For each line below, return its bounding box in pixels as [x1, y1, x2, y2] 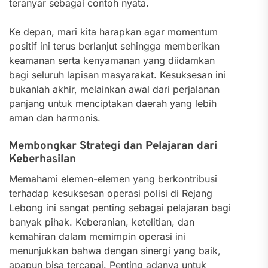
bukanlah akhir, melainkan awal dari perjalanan [9, 83, 220, 95]
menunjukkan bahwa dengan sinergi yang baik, [9, 245, 221, 257]
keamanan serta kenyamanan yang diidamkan [9, 54, 215, 66]
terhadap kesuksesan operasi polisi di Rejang [9, 187, 212, 199]
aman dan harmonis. [9, 112, 100, 124]
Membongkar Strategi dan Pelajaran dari [9, 139, 217, 153]
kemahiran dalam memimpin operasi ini [9, 230, 185, 242]
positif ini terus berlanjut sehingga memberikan [9, 40, 220, 52]
